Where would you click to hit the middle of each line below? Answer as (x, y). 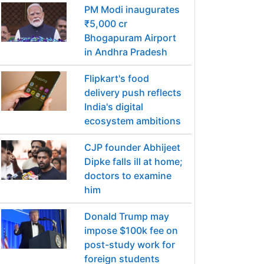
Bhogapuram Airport (130, 38)
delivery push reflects (133, 93)
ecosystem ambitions (132, 121)
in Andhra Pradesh (126, 52)
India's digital (113, 107)
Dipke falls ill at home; (133, 162)
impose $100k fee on (131, 231)
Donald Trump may (126, 217)
